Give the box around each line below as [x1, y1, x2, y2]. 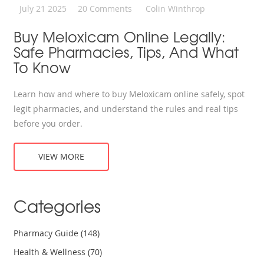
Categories [14, 194, 101, 219]
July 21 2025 [19, 3, 67, 15]
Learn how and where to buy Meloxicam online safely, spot [14, 88, 245, 100]
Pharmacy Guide [14, 227, 81, 239]
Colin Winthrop [146, 3, 206, 15]
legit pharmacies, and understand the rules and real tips [14, 103, 239, 115]
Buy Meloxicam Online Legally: [14, 26, 226, 48]
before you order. [14, 118, 83, 130]
